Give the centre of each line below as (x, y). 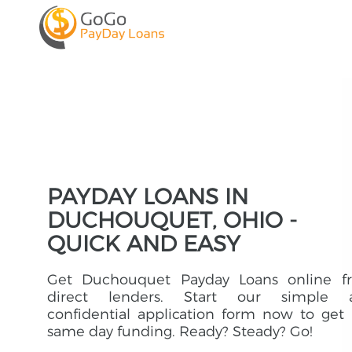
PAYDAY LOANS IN (148, 196)
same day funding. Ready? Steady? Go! (180, 332)
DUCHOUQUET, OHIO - (172, 220)
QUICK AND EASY (144, 244)
